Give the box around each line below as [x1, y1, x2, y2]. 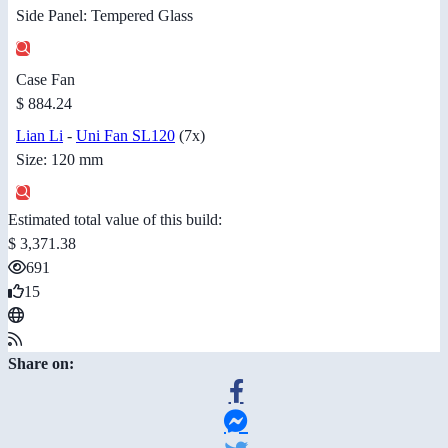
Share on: [8, 354, 74, 372]
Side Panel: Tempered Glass [16, 6, 193, 24]
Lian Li [16, 126, 63, 144]
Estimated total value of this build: [8, 210, 222, 228]
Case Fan [16, 70, 75, 88]
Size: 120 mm [16, 150, 103, 168]
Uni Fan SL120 [76, 126, 175, 144]
